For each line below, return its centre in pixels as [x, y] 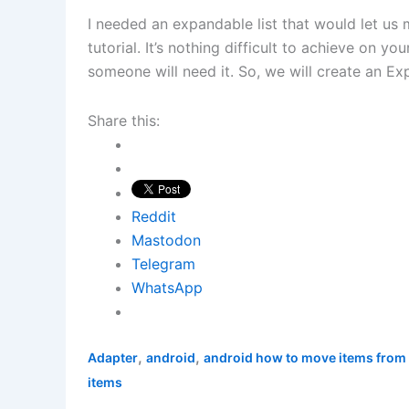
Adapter [113, 358]
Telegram [163, 264]
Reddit [154, 217]
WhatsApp [167, 288]
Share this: [124, 121]
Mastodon [166, 241]
